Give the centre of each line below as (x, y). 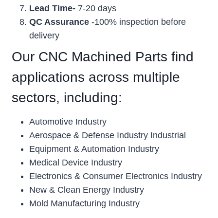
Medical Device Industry (76, 162)
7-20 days (96, 8)
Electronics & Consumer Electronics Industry (116, 176)
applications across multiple (96, 77)
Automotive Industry (68, 121)
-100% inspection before (139, 22)
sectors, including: (67, 97)
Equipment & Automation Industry (94, 149)
